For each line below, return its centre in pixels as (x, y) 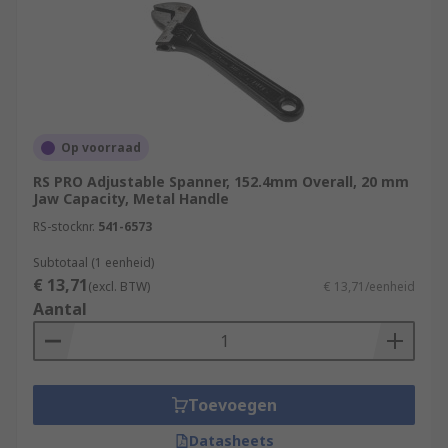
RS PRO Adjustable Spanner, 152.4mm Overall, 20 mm (221, 181)
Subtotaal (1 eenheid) (93, 262)
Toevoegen (232, 405)
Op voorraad (101, 147)
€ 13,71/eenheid (369, 286)
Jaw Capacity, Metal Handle (131, 198)
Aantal (60, 309)
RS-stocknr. (64, 226)
